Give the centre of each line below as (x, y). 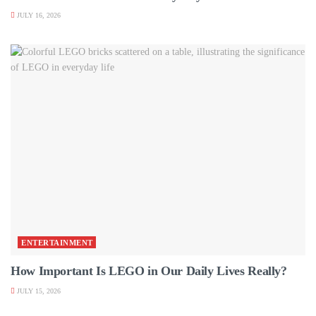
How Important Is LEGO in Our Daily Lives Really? (149, 271)
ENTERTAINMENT (57, 243)
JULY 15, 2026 (38, 291)
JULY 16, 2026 (38, 16)
